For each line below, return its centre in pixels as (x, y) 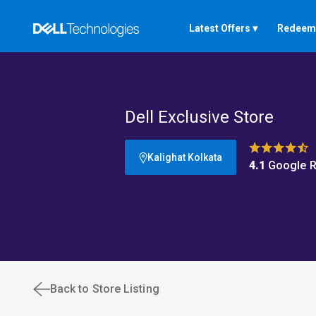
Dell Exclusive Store (199, 117)
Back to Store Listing (105, 289)
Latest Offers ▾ (223, 28)
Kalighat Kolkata (205, 157)
